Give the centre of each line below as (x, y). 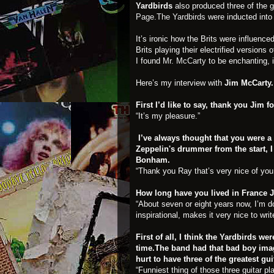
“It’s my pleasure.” (168, 116)
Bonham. (153, 160)
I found (149, 61)
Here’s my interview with (180, 83)
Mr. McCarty (184, 61)
